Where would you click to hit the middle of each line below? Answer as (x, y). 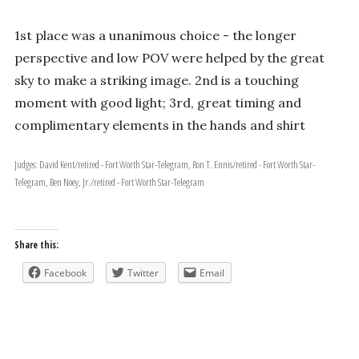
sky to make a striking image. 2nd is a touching (156, 80)
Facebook (65, 272)
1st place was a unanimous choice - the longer (155, 35)
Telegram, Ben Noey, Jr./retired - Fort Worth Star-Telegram (109, 182)
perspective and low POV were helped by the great (169, 57)
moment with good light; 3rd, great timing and (157, 102)
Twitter (143, 272)
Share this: (36, 244)
